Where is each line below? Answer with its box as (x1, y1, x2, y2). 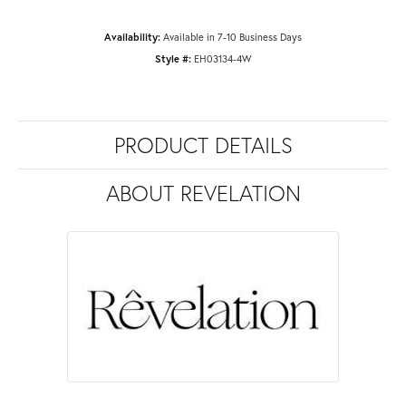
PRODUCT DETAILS (113, 130, 293, 159)
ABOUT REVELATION (105, 178, 301, 208)
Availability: (104, 29, 160, 43)
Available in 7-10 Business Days (163, 29, 302, 43)
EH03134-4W (193, 51, 252, 65)
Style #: (154, 51, 191, 65)
